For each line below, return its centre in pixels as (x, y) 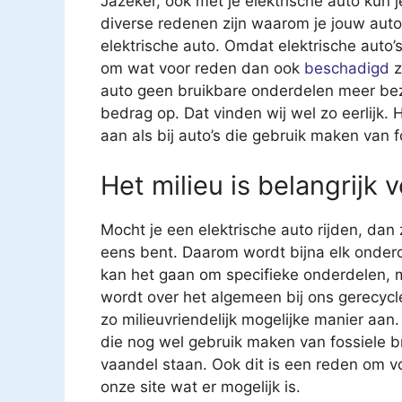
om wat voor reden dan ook (202, 69)
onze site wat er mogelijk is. (201, 386)
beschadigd (347, 69)
